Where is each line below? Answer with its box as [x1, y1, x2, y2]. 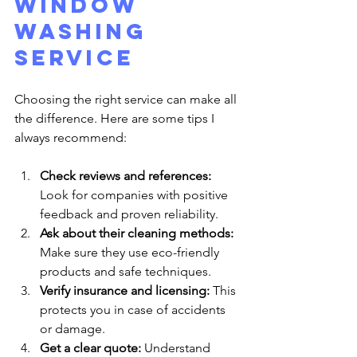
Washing [14, 17, 157, 45]
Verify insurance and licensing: [40, 282, 210, 298]
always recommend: [14, 129, 127, 145]
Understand [141, 339, 214, 355]
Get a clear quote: [40, 339, 141, 355]
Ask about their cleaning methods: [40, 225, 233, 241]
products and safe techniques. [40, 263, 211, 279]
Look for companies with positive [40, 186, 231, 202]
